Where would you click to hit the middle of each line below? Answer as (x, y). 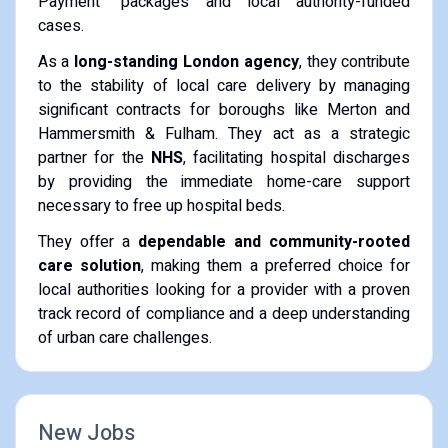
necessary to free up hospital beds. (161, 205)
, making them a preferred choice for (275, 265)
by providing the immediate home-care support (224, 181)
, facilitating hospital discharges (297, 157)
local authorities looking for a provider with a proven (224, 289)
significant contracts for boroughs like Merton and (224, 109)
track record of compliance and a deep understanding (224, 313)
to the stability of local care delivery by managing (224, 85)
